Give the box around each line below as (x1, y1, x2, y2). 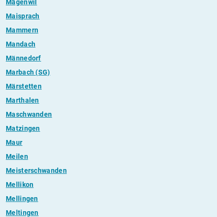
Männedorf (6, 54, 41, 62)
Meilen (6, 153, 28, 160)
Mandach (6, 40, 36, 48)
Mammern (6, 26, 39, 34)
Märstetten (6, 82, 42, 90)
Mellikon (6, 181, 34, 188)
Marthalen (6, 96, 39, 104)
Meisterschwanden (6, 167, 67, 174)
